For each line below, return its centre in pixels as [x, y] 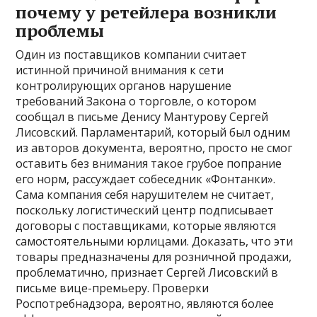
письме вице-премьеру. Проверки [113, 288]
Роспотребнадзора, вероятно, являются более [145, 304]
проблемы [60, 31]
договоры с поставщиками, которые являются [146, 226]
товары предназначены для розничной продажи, [154, 257]
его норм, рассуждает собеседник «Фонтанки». [146, 179]
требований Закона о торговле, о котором [136, 102]
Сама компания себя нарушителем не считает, [145, 195]
